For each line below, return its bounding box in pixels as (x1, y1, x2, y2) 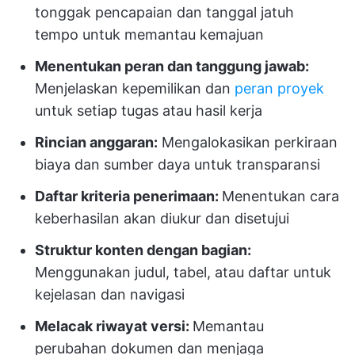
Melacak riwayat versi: (35, 317, 193, 334)
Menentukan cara (222, 187, 339, 204)
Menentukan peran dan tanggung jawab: (35, 57, 309, 74)
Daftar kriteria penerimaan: (35, 187, 222, 204)
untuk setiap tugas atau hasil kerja (35, 101, 262, 119)
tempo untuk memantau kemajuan (35, 25, 264, 43)
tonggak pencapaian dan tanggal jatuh (35, 3, 294, 21)
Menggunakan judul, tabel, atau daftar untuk (35, 263, 331, 281)
